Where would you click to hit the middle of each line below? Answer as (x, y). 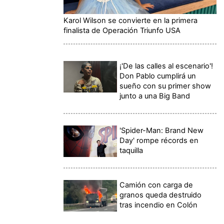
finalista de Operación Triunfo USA (122, 30)
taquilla (131, 150)
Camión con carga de (156, 185)
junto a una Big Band (155, 96)
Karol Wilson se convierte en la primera (130, 20)
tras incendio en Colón (159, 205)
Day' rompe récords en (159, 140)
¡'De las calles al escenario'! (166, 66)
